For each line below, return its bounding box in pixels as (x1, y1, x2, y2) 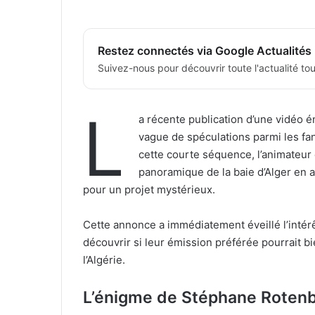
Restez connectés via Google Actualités (98, 44, 311, 58)
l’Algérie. (83, 253, 125, 267)
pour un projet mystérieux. (83, 183, 215, 197)
